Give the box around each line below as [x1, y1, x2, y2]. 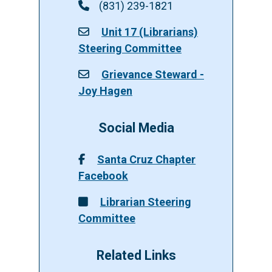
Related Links [96, 247, 176, 263]
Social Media [98, 120, 174, 135]
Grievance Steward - [101, 67, 204, 81]
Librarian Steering [100, 195, 191, 208]
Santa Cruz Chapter [97, 152, 196, 166]
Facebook [78, 169, 128, 182]
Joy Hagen [78, 84, 132, 97]
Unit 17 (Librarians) [101, 25, 198, 38]
